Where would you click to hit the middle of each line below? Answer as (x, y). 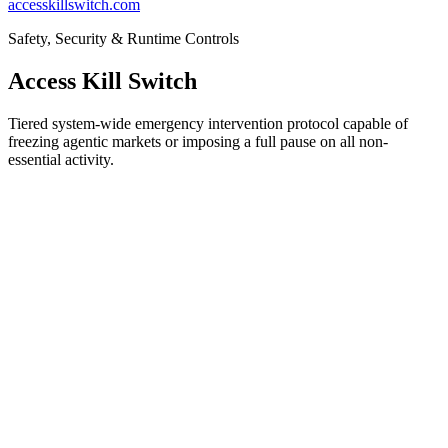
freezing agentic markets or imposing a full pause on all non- (198, 141)
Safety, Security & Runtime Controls (123, 38)
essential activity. (61, 159)
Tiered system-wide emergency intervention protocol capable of (208, 123)
